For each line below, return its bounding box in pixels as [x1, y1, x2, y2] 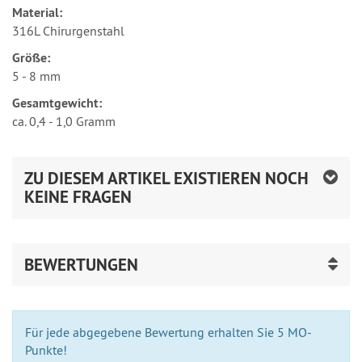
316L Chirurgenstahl [12, 22, 124, 39]
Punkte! [25, 341, 67, 358]
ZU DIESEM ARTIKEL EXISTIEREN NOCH [24, 166, 309, 189]
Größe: [12, 48, 50, 66]
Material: [12, 3, 62, 21]
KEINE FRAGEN [24, 185, 132, 208]
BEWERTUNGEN [24, 253, 138, 276]
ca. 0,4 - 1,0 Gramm [12, 112, 116, 129]
